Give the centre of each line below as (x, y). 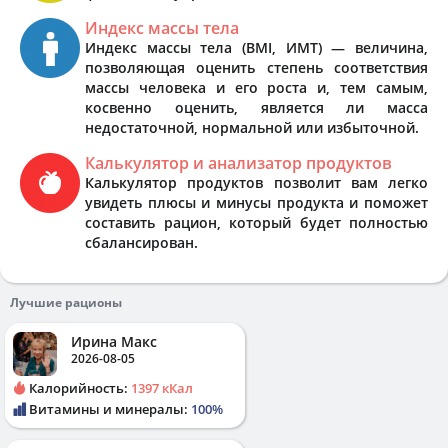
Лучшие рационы (66, 302)
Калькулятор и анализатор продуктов (238, 162)
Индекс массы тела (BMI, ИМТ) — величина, (256, 47)
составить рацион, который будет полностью (256, 222)
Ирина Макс (114, 341)
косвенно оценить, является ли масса (256, 107)
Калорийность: (78, 387)
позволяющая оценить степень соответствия (256, 67)
